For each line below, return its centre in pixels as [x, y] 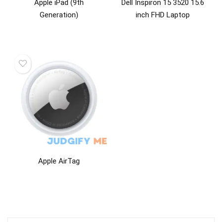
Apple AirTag [59, 161]
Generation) [59, 15]
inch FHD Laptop [163, 15]
